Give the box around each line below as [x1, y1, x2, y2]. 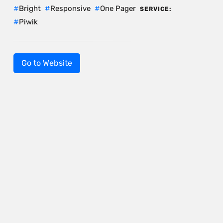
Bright [18, 3, 41, 13]
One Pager [100, 3, 136, 13]
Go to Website [21, 58, 72, 68]
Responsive [50, 3, 91, 13]
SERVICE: [139, 5, 172, 12]
